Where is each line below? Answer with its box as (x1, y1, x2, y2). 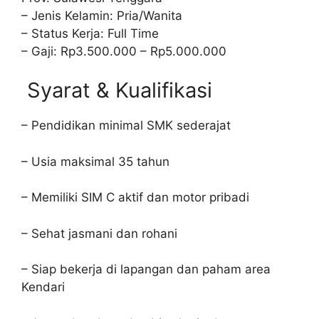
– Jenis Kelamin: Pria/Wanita (21, 8, 182, 23)
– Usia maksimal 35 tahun (21, 154, 169, 169)
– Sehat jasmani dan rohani (21, 226, 177, 241)
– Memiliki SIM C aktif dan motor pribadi (21, 190, 249, 204)
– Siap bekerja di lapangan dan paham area (21, 262, 271, 276)
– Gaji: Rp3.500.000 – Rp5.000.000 (21, 43, 226, 58)
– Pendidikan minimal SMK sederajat (21, 118, 231, 132)
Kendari (21, 280, 65, 294)
